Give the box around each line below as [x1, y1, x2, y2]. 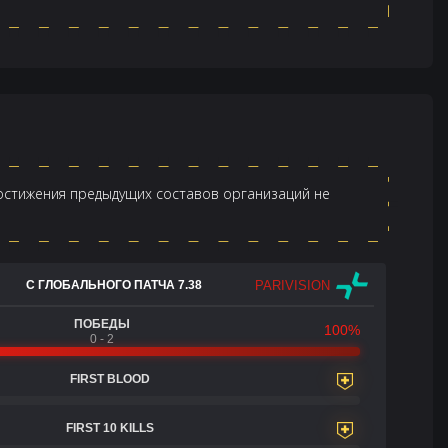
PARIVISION [255, 277, 331, 293]
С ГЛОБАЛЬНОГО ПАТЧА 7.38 [25, 278, 202, 292]
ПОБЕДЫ [74, 317, 130, 331]
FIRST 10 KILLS [66, 421, 154, 435]
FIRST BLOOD [70, 372, 150, 386]
